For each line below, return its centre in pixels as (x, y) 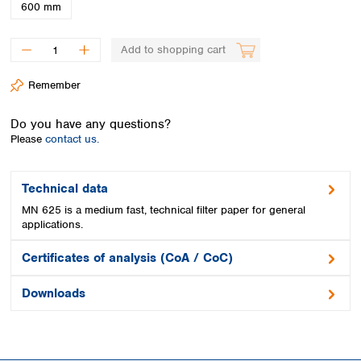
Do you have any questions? (91, 124)
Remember (54, 85)
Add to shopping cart (173, 50)
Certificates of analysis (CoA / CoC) (127, 258)
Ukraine (170, 80)
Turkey (167, 62)
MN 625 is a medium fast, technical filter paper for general (164, 210)
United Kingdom (191, 99)
